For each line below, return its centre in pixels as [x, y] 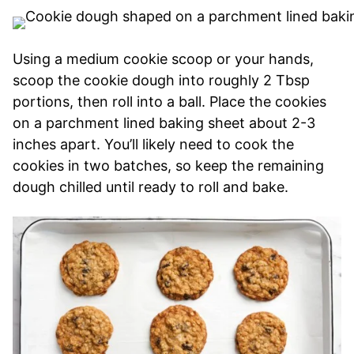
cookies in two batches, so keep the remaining [168, 166]
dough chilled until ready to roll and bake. [151, 187]
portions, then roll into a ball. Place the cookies [169, 102]
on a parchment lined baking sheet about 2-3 [164, 123]
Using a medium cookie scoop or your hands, [163, 59]
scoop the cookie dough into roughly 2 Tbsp [161, 81]
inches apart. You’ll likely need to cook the [153, 145]
